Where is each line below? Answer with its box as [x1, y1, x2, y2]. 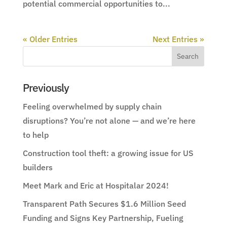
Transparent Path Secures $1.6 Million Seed [22, 199, 186, 209]
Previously [22, 81, 69, 95]
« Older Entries [22, 34, 78, 45]
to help [22, 130, 49, 140]
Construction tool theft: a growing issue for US [22, 148, 194, 159]
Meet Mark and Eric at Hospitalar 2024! [22, 180, 169, 191]
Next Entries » [153, 34, 205, 45]
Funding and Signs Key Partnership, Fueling [22, 213, 183, 223]
